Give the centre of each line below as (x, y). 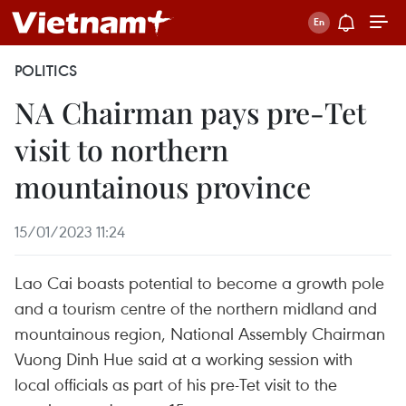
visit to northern (121, 149)
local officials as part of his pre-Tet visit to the (176, 384)
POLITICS (46, 71)
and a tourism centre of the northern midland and (196, 308)
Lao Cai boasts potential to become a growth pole (199, 282)
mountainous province (163, 186)
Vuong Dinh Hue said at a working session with (184, 358)
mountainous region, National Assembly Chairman (200, 333)
